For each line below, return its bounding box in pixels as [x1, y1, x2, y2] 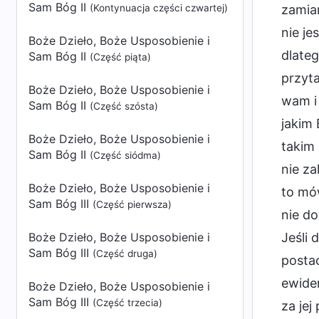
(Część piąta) [90, 51, 151, 63]
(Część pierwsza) [93, 199, 172, 210]
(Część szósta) [90, 100, 158, 112]
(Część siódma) [90, 150, 161, 161]
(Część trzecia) [93, 297, 162, 308]
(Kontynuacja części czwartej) [90, 2, 228, 14]
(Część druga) [93, 248, 157, 259]
